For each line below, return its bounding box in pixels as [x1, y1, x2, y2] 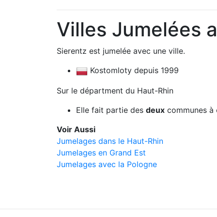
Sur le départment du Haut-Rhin [57, 85, 173, 95]
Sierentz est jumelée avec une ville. [57, 46, 185, 56]
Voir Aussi [57, 124, 95, 134]
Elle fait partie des [76, 105, 146, 115]
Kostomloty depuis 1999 [88, 65, 179, 75]
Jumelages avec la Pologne [57, 159, 157, 169]
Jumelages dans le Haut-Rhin [57, 136, 163, 146]
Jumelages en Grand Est [57, 147, 146, 157]
